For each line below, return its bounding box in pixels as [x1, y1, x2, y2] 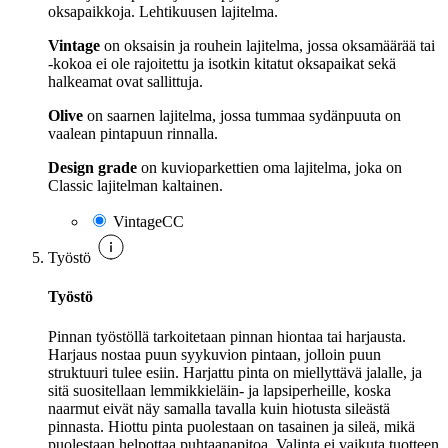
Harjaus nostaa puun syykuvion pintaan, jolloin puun [48, 345, 381, 363]
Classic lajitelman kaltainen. [48, 177, 223, 195]
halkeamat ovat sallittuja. [48, 73, 203, 91]
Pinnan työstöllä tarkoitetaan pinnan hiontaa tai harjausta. [48, 327, 406, 345]
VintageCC [113, 213, 184, 231]
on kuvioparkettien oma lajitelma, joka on [137, 159, 402, 177]
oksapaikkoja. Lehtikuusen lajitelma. [48, 3, 278, 21]
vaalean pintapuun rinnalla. [48, 125, 218, 143]
